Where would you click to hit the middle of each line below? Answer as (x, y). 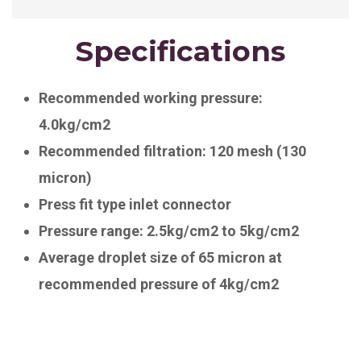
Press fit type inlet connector (135, 204)
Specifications (180, 51)
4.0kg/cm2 (75, 124)
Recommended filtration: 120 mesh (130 (172, 151)
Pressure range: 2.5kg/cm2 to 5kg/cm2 (169, 230)
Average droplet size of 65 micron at (160, 257)
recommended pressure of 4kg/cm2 (159, 284)
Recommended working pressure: (151, 98)
